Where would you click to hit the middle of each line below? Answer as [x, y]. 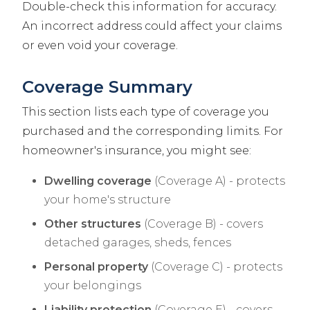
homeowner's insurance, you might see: [137, 151]
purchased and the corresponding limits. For [153, 131]
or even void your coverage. [100, 46]
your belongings [93, 286]
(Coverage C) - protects [215, 267]
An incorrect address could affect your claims [152, 26]
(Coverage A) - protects [218, 181]
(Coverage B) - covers [202, 224]
